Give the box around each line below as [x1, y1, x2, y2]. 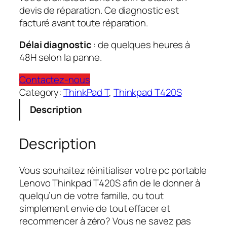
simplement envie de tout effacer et [19, 201, 170, 215]
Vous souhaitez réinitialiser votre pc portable [19, 163, 207, 177]
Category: [19, 85, 64, 99]
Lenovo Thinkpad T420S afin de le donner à [19, 176, 200, 190]
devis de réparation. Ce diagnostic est [19, 3, 179, 17]
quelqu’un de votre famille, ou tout [19, 188, 164, 202]
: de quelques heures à [93, 38, 191, 52]
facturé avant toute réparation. [19, 16, 148, 29]
